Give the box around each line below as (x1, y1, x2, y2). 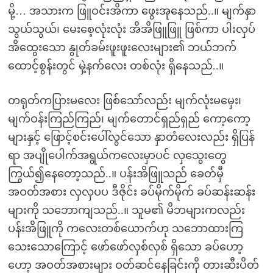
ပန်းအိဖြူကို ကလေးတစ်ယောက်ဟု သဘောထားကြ (7, 222, 243, 235)
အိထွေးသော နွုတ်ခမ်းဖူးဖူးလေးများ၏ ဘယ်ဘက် (7, 41, 236, 54)
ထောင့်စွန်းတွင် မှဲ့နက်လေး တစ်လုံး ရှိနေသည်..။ (7, 60, 224, 72)
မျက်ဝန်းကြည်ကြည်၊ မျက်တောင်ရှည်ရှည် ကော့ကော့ (7, 113, 250, 125)
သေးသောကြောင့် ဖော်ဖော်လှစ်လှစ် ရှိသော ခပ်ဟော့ (7, 241, 243, 253)
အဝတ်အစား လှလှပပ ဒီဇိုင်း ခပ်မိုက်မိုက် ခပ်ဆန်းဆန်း (7, 186, 255, 198)
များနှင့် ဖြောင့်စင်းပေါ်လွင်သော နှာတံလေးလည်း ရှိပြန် (7, 131, 255, 143)
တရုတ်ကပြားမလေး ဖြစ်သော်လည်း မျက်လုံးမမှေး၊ (7, 94, 241, 107)
